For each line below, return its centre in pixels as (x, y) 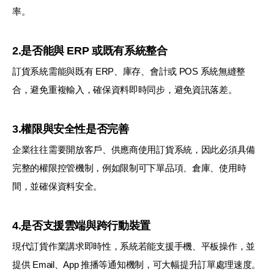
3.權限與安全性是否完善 (71, 129)
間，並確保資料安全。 (57, 186)
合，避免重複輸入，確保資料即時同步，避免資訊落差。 (125, 89)
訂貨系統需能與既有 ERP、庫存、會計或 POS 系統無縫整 (129, 71)
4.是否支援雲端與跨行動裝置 (81, 225)
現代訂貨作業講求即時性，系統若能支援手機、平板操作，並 (134, 246)
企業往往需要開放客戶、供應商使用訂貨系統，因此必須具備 (134, 149)
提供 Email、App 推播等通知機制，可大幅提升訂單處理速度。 (137, 264)
